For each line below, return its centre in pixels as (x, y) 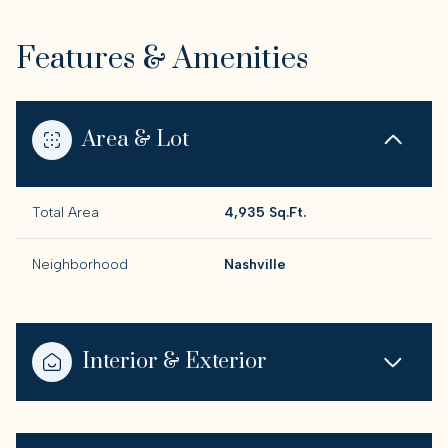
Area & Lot (135, 139)
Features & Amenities (162, 59)
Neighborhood (80, 264)
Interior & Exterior (174, 361)
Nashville (255, 264)
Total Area (65, 212)
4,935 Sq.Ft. (265, 212)
